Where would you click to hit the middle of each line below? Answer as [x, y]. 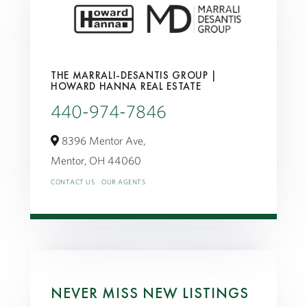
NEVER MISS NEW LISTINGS [150, 293]
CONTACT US [73, 182]
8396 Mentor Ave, [102, 140]
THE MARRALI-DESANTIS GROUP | [134, 75]
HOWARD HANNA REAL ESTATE [126, 86]
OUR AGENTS [123, 182]
